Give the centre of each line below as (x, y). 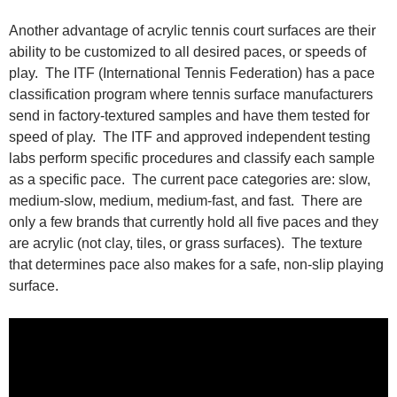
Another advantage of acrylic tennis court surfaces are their (192, 30)
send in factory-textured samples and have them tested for (189, 115)
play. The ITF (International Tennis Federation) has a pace (192, 73)
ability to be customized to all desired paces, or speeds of (187, 51)
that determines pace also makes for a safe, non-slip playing (196, 264)
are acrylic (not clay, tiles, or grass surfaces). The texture (186, 243)
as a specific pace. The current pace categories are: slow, (190, 179)
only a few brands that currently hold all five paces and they (194, 222)
